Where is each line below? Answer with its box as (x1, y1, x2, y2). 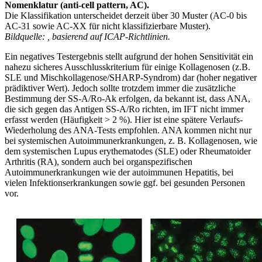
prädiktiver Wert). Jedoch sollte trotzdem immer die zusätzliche (5, 82, 236, 93)
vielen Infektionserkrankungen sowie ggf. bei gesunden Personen (5, 177, 245, 188)
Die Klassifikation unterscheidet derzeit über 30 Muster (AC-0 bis (5, 10, 247, 20)
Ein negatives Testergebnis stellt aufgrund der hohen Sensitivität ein (5, 51, 253, 61)
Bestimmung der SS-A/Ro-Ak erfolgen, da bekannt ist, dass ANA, (5, 93, 250, 104)
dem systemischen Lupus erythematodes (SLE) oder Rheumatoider (5, 146, 251, 156)
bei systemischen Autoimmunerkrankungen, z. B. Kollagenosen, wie (5, 135, 257, 146)
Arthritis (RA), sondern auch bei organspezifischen (5, 156, 192, 167)
